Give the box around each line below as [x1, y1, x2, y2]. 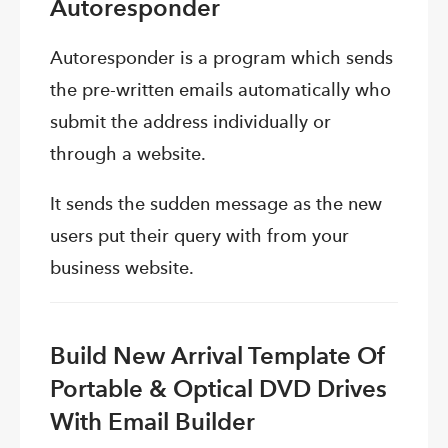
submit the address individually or [50, 111, 331, 133]
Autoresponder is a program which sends [50, 47, 393, 69]
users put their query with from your [50, 225, 349, 247]
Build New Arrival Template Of [50, 341, 386, 371]
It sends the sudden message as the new [50, 193, 382, 215]
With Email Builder [50, 407, 255, 437]
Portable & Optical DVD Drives [50, 374, 387, 404]
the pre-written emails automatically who [50, 79, 391, 101]
